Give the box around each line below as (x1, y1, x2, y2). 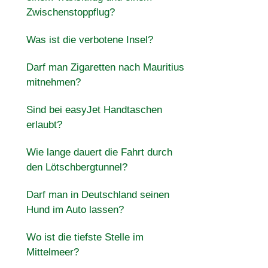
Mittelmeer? (26, 246, 79, 258)
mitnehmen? (26, 77, 81, 88)
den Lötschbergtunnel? (26, 162, 127, 173)
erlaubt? (26, 119, 62, 130)
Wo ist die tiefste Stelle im (26, 232, 144, 243)
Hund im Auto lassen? (26, 204, 124, 215)
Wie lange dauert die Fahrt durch (26, 147, 172, 158)
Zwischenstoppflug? (26, 7, 115, 18)
